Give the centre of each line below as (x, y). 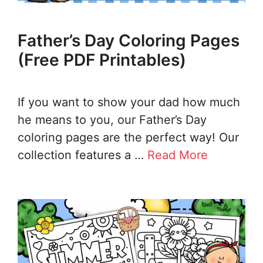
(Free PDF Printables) (102, 60)
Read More (178, 155)
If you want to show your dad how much (129, 102)
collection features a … (82, 155)
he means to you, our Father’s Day (112, 120)
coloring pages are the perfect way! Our (128, 138)
